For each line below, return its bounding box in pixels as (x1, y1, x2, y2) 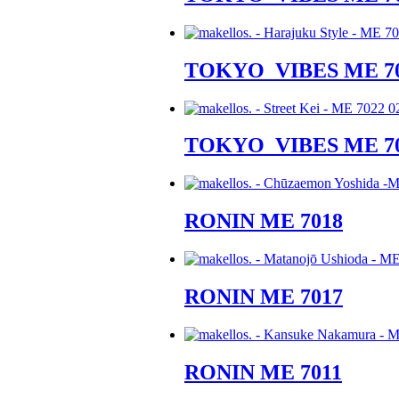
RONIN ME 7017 (184, 285, 343, 309)
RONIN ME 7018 (184, 209, 343, 233)
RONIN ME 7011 (184, 360, 342, 384)
